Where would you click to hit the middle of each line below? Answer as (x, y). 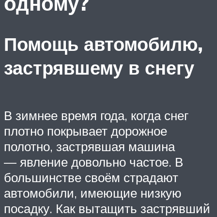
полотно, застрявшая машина (89, 146)
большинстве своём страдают (91, 177)
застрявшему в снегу (99, 68)
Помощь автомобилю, (103, 44)
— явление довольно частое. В (93, 162)
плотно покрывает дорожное (85, 131)
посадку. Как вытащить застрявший (107, 208)
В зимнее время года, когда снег (96, 115)
